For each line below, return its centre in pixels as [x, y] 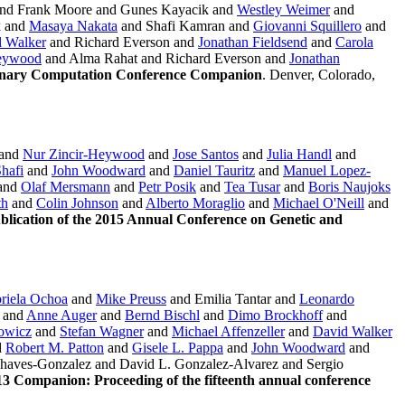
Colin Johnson [77, 203]
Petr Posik [167, 187]
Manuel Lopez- [327, 171]
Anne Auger [61, 316]
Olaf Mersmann [66, 187]
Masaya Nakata [73, 26]
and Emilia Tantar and [233, 299]
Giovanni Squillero [307, 26]
